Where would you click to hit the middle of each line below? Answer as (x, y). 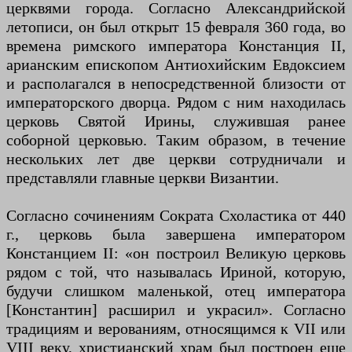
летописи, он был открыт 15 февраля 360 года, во (176, 26)
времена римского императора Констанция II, (176, 45)
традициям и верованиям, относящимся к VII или (176, 328)
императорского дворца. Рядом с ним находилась (176, 102)
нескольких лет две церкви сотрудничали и (176, 158)
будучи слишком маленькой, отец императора (176, 290)
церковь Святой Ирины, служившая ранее (176, 121)
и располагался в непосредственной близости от (176, 83)
